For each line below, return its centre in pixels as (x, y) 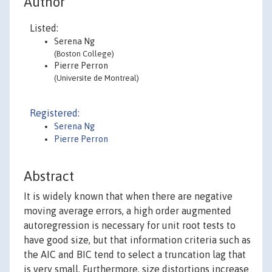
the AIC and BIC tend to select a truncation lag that (135, 255)
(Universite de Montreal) (97, 78)
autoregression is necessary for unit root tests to (130, 226)
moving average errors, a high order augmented (127, 211)
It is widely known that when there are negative (128, 196)
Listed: (44, 28)
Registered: (55, 113)
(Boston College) (84, 54)
